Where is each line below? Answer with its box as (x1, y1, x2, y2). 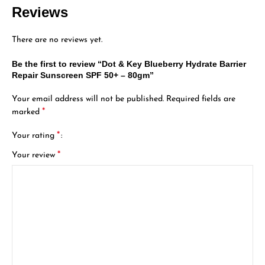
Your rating (12, 131, 57, 140)
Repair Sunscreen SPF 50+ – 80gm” (12, 70, 154, 80)
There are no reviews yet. (12, 35, 103, 44)
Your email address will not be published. (12, 94, 164, 104)
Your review (12, 150, 58, 160)
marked (12, 107, 43, 117)
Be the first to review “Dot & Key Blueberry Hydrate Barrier (12, 59, 247, 69)
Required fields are (166, 94, 236, 104)
